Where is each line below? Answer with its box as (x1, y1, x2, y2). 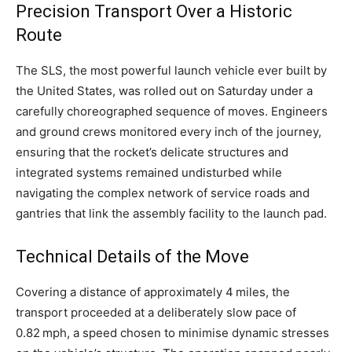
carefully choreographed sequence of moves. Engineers (16, 104, 328, 119)
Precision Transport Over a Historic (16, 2, 292, 22)
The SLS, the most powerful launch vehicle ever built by (16, 63, 327, 79)
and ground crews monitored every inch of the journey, (16, 124, 321, 140)
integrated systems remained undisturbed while (16, 165, 282, 181)
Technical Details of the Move (16, 247, 249, 267)
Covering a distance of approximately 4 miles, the (16, 284, 290, 300)
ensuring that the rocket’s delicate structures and (16, 145, 288, 160)
